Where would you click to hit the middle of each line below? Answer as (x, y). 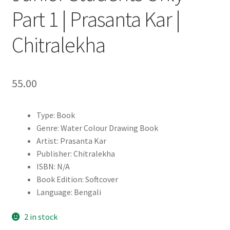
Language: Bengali (69, 192)
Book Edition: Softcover (77, 179)
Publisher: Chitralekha (75, 154)
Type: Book (55, 115)
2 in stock (41, 216)
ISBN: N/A (53, 167)
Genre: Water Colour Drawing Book (97, 128)
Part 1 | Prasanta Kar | (96, 19)
